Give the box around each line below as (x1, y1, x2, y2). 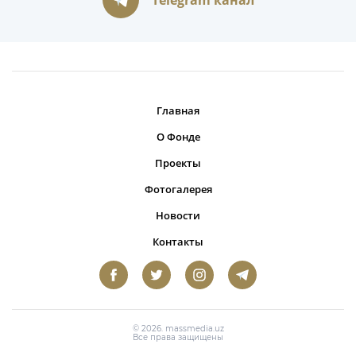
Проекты (155, 156, 201, 170)
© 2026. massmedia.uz (132, 324, 224, 333)
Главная (157, 103, 199, 118)
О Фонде (156, 130, 200, 144)
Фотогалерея (144, 182, 212, 196)
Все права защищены (133, 333, 223, 342)
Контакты (153, 234, 203, 249)
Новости (156, 208, 200, 222)
